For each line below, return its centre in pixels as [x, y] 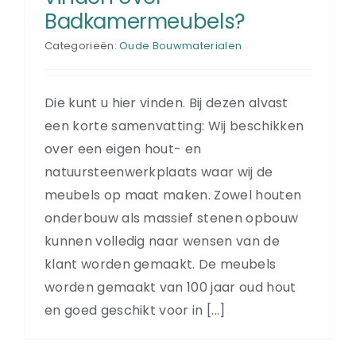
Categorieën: [82, 45]
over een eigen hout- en [123, 149]
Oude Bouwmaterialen [181, 45]
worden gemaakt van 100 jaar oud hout [170, 287]
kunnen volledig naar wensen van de [162, 241]
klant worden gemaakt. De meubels [161, 264]
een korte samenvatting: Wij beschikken [174, 126]
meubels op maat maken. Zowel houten [173, 195]
